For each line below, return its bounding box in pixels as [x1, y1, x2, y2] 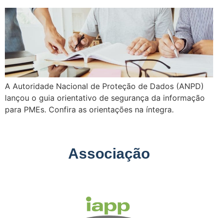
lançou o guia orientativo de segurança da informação [5, 93, 205, 103]
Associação [68, 145, 150, 162]
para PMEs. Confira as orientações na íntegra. [5, 105, 174, 114]
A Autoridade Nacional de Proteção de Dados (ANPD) [5, 81, 204, 91]
